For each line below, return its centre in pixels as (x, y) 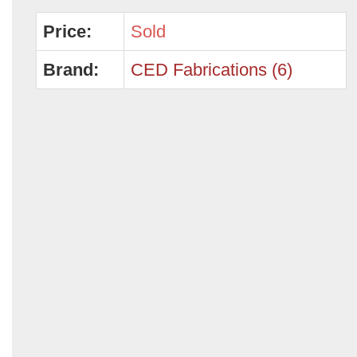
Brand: (71, 69)
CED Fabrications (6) (212, 69)
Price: (67, 31)
